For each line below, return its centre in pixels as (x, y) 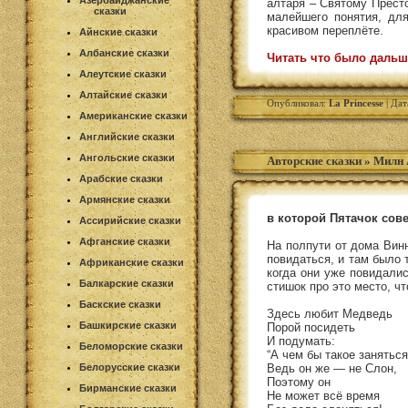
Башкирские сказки (128, 325)
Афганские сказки (125, 241)
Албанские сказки (124, 53)
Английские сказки (127, 137)
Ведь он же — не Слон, (332, 368)
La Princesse (356, 103)
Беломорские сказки (131, 346)
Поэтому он (299, 382)
